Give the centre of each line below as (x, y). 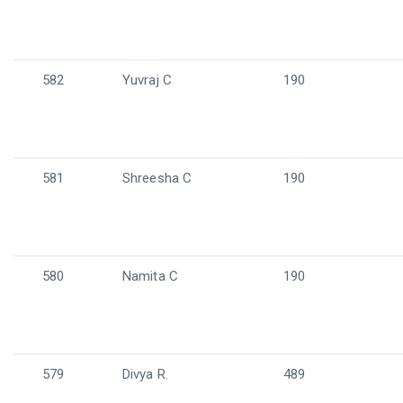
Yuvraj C (147, 80)
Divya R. (145, 374)
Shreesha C (157, 178)
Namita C (150, 276)
